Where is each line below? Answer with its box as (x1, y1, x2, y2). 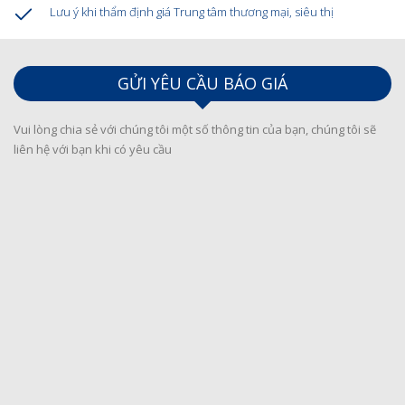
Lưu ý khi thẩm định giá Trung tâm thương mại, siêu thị (50, 4, 334, 21)
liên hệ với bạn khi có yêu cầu (14, 141, 172, 158)
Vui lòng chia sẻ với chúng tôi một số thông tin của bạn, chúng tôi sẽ (14, 121, 376, 138)
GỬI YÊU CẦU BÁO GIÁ (118, 72, 287, 95)
